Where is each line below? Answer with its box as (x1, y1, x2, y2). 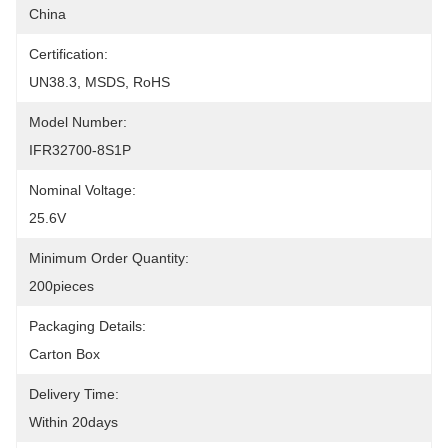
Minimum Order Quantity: (29, 250, 189, 266)
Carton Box (29, 346, 100, 362)
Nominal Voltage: (29, 182, 136, 198)
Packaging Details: (29, 318, 146, 334)
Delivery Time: (29, 386, 119, 402)
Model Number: (29, 114, 127, 130)
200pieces (29, 278, 94, 294)
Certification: (29, 46, 108, 62)
